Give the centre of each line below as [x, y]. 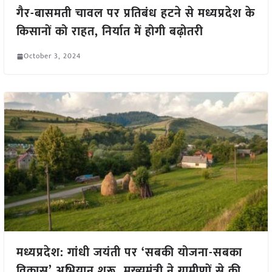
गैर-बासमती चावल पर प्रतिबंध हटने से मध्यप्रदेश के [135, 14]
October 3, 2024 [52, 56]
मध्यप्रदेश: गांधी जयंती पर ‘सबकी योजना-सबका [129, 252]
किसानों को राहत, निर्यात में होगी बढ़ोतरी [110, 32]
